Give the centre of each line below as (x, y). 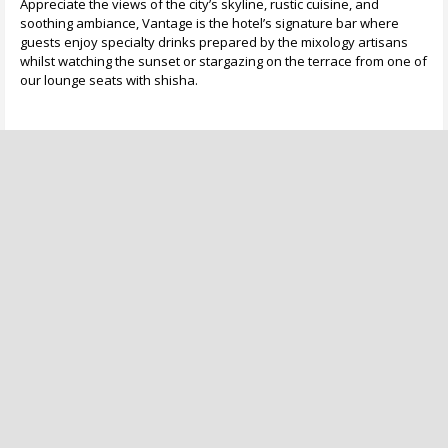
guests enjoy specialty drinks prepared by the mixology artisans (214, 41)
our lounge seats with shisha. (109, 79)
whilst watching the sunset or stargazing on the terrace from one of (223, 60)
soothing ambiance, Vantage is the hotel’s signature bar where (209, 22)
